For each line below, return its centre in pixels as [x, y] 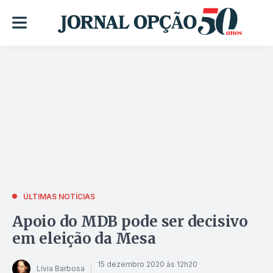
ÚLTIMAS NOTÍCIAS [59, 196]
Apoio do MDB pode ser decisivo [130, 221]
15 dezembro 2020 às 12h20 [147, 264]
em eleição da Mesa [84, 238]
